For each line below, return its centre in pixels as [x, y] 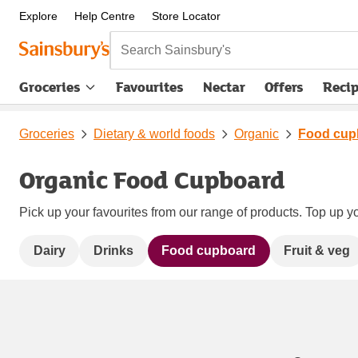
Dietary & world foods [154, 133]
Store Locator [186, 16]
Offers [284, 87]
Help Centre [104, 16]
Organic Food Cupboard [152, 179]
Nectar [224, 87]
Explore [38, 16]
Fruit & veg [317, 250]
